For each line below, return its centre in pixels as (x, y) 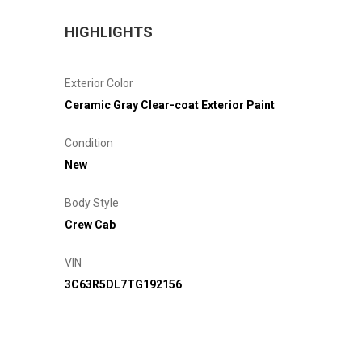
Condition (89, 143)
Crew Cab (90, 224)
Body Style (92, 202)
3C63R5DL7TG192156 (123, 284)
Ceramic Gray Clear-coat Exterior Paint (170, 105)
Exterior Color (99, 83)
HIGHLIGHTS (109, 32)
